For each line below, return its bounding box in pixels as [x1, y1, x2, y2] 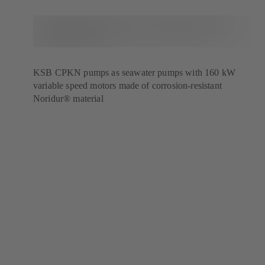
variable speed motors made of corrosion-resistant [33, 80, 222, 91]
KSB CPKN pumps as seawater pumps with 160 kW [33, 67, 236, 78]
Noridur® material [33, 93, 104, 104]
